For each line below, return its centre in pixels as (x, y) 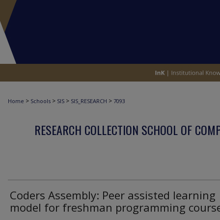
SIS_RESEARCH (89, 101)
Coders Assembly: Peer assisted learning (113, 195)
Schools (41, 101)
